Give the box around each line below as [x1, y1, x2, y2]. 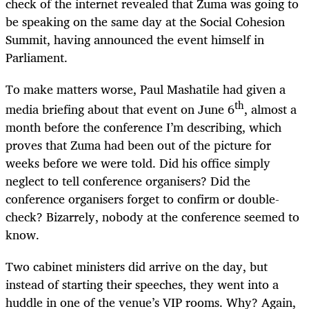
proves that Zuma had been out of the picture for [6, 134, 271, 156]
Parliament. [6, 47, 71, 68]
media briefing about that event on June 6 [6, 99, 235, 120]
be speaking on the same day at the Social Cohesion [6, 11, 285, 32]
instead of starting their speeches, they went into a [6, 274, 279, 295]
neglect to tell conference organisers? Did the [6, 170, 250, 192]
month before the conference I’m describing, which [6, 117, 281, 138]
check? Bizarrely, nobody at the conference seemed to [6, 206, 299, 228]
